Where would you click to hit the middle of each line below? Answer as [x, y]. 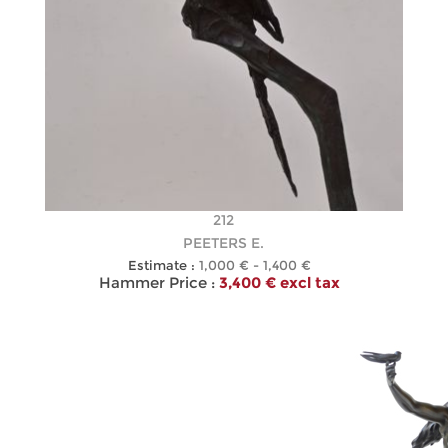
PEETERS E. [224, 242]
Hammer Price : [157, 282]
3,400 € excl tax [280, 282]
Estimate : [162, 264]
